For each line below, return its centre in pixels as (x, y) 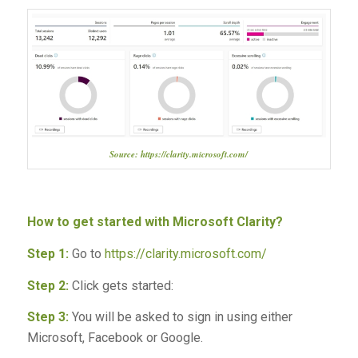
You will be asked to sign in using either (180, 317)
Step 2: (48, 285)
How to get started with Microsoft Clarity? (155, 222)
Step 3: (48, 317)
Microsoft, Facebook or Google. (116, 338)
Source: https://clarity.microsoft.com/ (179, 155)
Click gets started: (121, 285)
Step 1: (48, 254)
